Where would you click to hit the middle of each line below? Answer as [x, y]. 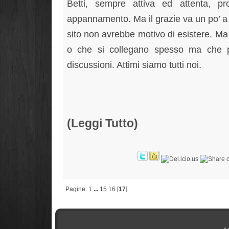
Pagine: [77, 189]
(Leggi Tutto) [102, 123]
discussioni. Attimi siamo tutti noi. [134, 64]
